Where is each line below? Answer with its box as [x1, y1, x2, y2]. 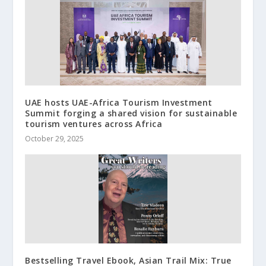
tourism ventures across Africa [25, 118, 163, 129]
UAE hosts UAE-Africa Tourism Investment [25, 96, 213, 108]
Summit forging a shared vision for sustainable [25, 107, 237, 119]
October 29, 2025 [25, 133, 84, 144]
